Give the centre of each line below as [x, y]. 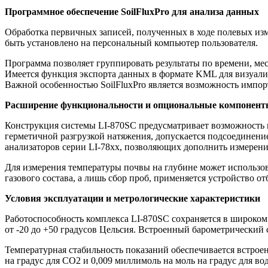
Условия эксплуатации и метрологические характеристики [133, 199]
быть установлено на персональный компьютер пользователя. [131, 43]
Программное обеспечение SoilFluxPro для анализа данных [132, 12]
